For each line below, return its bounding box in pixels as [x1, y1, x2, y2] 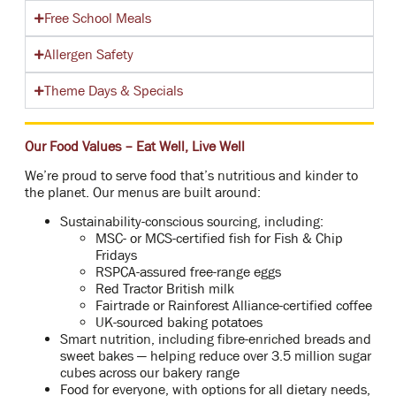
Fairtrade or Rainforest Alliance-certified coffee [95, 297, 372, 314]
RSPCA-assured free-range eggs [95, 263, 281, 280]
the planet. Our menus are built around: [24, 183, 261, 200]
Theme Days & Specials [43, 82, 183, 98]
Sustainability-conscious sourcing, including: [59, 213, 324, 230]
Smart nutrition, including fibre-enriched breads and [59, 331, 371, 347]
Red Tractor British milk [95, 280, 234, 297]
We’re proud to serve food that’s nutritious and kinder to [24, 166, 358, 183]
